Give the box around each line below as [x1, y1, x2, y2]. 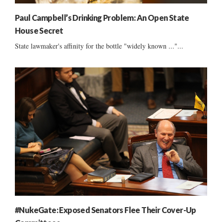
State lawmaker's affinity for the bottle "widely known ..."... [15, 41, 183, 51]
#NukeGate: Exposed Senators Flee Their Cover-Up [15, 205, 196, 215]
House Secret [15, 25, 63, 35]
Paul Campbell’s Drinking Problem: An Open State [15, 12, 189, 22]
